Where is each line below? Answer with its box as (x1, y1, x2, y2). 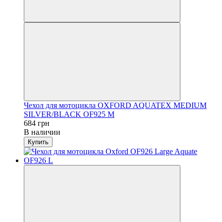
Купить (28, 138, 49, 146)
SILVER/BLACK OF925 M (24, 110, 114, 118)
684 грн (24, 118, 50, 127)
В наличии (24, 127, 60, 136)
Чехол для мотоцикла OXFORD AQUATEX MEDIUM (24, 101, 207, 110)
